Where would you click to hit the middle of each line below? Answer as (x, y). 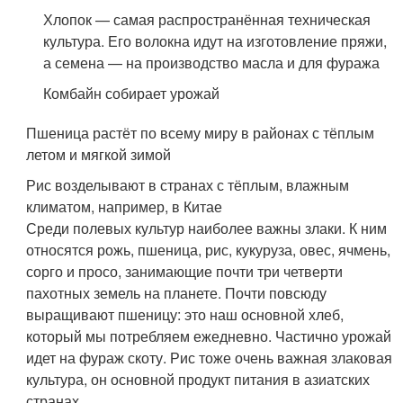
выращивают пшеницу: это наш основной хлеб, (185, 314)
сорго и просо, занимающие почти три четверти (185, 271)
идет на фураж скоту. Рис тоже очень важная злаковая (210, 357)
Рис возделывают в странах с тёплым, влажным (188, 184)
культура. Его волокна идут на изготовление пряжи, (215, 40)
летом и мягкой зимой (99, 154)
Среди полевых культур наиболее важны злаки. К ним (207, 228)
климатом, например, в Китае (125, 206)
